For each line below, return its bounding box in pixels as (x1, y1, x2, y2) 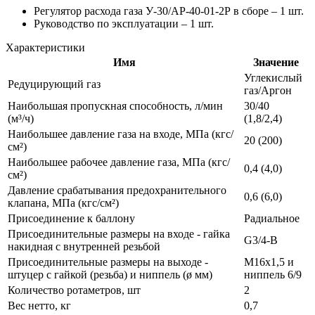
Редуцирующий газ (8, 78, 101, 91)
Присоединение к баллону (8, 212, 135, 225)
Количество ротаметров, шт (8, 284, 141, 297)
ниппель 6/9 (244, 269, 302, 281)
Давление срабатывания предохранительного (8, 184, 226, 197)
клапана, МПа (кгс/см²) (8, 197, 119, 210)
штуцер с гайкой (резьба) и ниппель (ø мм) (8, 269, 212, 281)
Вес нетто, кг (8, 300, 71, 312)
